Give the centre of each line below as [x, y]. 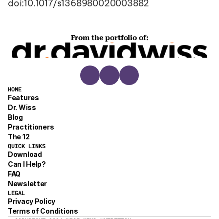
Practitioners [31, 127]
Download [25, 154]
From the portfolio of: [109, 38]
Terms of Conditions [43, 211]
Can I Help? [27, 164]
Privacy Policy [32, 201]
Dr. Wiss [22, 107]
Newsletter [28, 184]
